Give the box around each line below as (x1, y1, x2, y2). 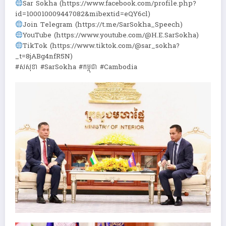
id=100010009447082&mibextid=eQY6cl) (15, 8, 150, 20)
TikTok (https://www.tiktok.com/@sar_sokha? (23, 39, 180, 52)
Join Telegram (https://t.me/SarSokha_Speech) (23, 18, 183, 31)
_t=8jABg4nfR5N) (15, 50, 73, 63)
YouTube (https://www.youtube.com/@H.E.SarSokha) (23, 29, 199, 41)
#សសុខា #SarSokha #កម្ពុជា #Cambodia (15, 61, 137, 73)
